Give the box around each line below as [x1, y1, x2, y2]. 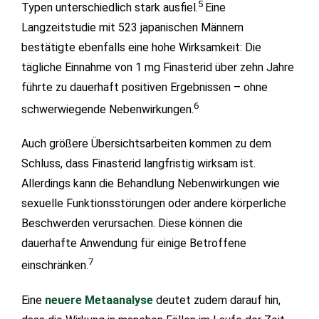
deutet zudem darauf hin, [153, 293, 281, 307]
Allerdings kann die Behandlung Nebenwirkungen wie [21, 177, 280, 191]
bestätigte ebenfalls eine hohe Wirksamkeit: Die [21, 41, 261, 55]
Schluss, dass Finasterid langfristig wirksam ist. [21, 157, 256, 171]
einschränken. [21, 258, 88, 273]
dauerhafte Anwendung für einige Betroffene [21, 236, 246, 251]
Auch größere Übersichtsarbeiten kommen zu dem [21, 137, 271, 151]
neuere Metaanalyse [45, 293, 153, 307]
